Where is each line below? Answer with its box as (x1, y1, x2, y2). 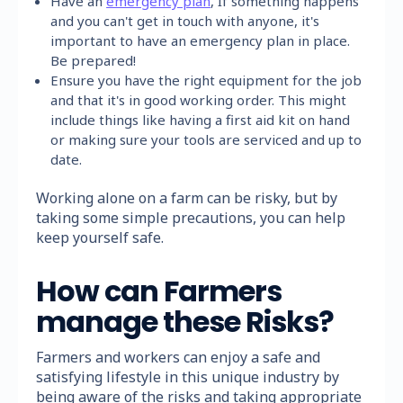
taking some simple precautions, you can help (36, 207, 345, 228)
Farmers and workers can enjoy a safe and (36, 346, 320, 367)
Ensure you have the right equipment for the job (50, 70, 363, 89)
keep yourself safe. (36, 227, 164, 247)
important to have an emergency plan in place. (50, 31, 351, 49)
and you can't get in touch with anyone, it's (50, 11, 320, 30)
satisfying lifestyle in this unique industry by (36, 366, 339, 387)
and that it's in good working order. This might (50, 90, 347, 109)
